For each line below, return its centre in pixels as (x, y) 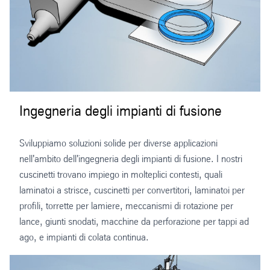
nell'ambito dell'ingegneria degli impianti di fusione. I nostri (131, 159)
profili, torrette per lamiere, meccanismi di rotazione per (126, 206)
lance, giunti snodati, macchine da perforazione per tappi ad (134, 222)
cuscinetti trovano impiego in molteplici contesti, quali (121, 175)
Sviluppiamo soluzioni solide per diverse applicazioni (118, 143)
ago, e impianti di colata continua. (84, 237)
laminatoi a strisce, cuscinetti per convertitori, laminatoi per (132, 190)
